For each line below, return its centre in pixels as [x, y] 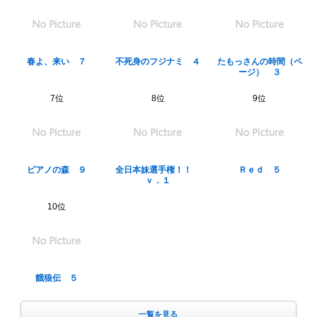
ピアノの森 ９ [57, 169]
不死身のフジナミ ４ [158, 61]
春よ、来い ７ [57, 61]
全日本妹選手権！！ [158, 169]
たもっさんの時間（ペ [259, 61]
